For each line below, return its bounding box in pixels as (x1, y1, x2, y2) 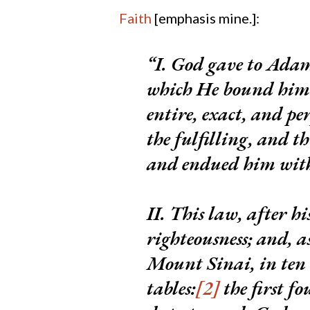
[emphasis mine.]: (154, 10, 259, 27)
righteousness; (147, 226, 253, 251)
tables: (147, 275, 196, 301)
